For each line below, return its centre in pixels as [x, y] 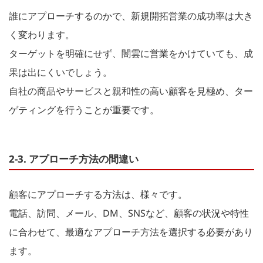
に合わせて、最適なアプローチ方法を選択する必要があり [131, 232]
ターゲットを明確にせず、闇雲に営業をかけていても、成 [131, 53]
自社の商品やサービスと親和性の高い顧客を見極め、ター [131, 91]
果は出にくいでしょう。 [60, 72]
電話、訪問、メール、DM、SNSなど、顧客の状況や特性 [129, 213]
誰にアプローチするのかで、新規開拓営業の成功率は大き [131, 16]
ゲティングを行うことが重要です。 [84, 109]
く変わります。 [42, 34]
